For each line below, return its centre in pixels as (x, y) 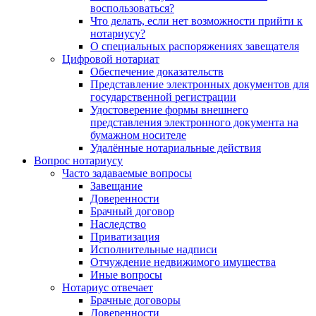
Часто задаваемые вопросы (127, 174)
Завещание (116, 186)
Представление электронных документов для (200, 85)
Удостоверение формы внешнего (169, 110)
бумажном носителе (138, 135)
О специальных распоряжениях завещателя (195, 47)
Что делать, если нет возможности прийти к (196, 21)
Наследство (118, 224)
